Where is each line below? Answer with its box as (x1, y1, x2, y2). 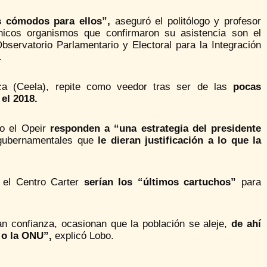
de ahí (231, 218, 261, 229)
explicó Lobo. (51, 229, 114, 241)
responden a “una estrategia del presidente (49, 122, 262, 134)
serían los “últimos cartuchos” (83, 176, 237, 188)
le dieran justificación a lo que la (93, 134, 261, 146)
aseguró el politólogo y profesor (110, 15, 261, 27)
